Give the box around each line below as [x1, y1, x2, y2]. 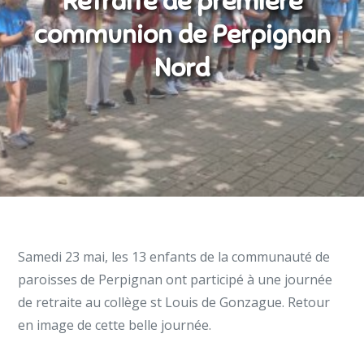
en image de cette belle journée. [18, 316, 212, 334]
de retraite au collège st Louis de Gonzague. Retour [18, 293, 331, 311]
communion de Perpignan [33, 17, 331, 50]
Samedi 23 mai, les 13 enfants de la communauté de [18, 248, 331, 266]
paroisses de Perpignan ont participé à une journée [18, 271, 333, 288]
